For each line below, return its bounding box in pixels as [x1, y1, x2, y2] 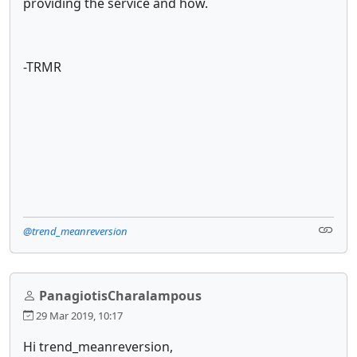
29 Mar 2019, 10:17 [33, 308, 123, 323]
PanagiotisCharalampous [39, 286, 202, 304]
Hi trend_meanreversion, [23, 337, 173, 355]
